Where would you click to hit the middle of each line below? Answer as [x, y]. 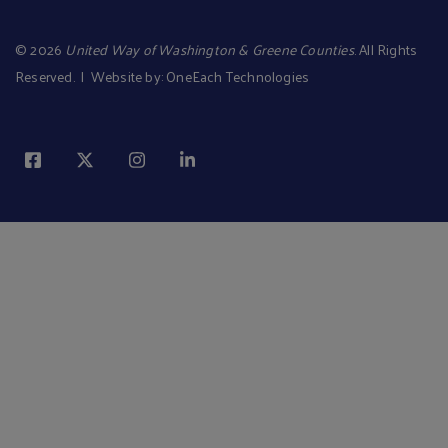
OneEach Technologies [238, 76]
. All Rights [385, 49]
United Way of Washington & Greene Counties [209, 49]
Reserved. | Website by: [91, 76]
